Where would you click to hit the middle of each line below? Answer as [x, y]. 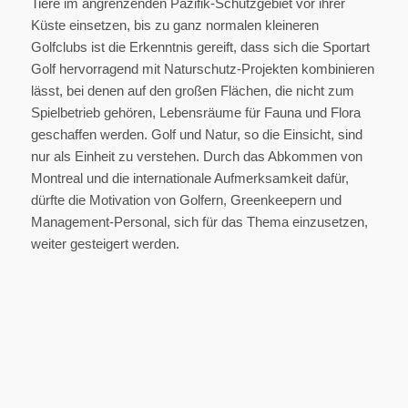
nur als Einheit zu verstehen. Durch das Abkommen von [196, 157]
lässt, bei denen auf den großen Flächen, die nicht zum [192, 91]
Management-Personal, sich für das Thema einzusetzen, [199, 222]
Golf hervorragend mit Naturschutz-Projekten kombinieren [202, 69]
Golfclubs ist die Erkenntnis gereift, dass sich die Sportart [200, 47]
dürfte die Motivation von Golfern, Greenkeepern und [186, 200]
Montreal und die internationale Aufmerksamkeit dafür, [189, 178]
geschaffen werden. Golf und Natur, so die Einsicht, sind [196, 135]
